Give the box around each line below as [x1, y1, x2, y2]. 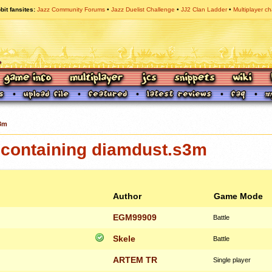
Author [113, 191, 141, 201]
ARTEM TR [113, 254, 157, 265]
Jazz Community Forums [37, 6, 105, 13]
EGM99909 [113, 212, 157, 222]
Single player [212, 256, 251, 263]
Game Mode [214, 191, 263, 201]
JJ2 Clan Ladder [181, 6, 227, 13]
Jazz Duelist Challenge [111, 6, 175, 13]
